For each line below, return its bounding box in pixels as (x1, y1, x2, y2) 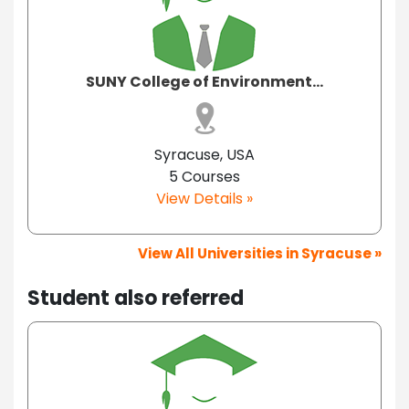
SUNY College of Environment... (86, 70, 323, 92)
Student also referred (27, 283, 244, 312)
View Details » (156, 187, 253, 209)
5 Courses (169, 165, 240, 187)
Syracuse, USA (154, 143, 255, 165)
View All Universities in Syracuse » (138, 243, 382, 263)
